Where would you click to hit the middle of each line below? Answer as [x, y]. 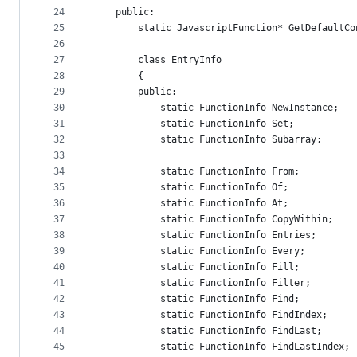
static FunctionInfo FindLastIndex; [222, 347]
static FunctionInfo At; [191, 204]
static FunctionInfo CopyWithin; [213, 220]
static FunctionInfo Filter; [202, 283]
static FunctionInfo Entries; [205, 235]
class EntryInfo [157, 60]
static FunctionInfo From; [196, 172]
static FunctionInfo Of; [191, 188]
